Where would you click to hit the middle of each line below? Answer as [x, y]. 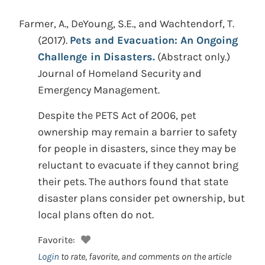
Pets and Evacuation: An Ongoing [154, 40]
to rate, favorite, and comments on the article [145, 256]
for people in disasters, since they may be [137, 148]
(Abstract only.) [194, 57]
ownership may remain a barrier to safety [137, 132]
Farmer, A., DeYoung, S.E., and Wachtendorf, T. [127, 24]
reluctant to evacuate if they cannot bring [138, 165]
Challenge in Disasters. [96, 57]
